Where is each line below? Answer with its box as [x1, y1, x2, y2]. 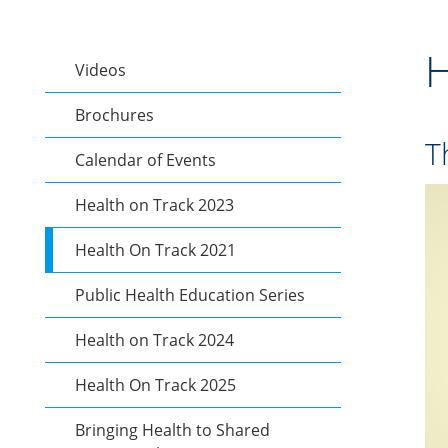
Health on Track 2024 [75, 329, 234, 351]
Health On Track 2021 [75, 239, 237, 261]
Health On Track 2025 [75, 374, 236, 396]
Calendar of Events [75, 149, 216, 171]
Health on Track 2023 [75, 194, 234, 216]
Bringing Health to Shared [75, 419, 270, 441]
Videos [75, 59, 126, 81]
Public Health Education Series [75, 284, 305, 306]
